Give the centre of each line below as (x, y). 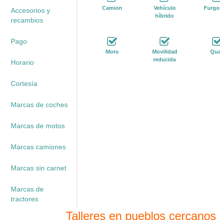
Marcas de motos (38, 126)
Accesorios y (30, 10)
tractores (24, 199)
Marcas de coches (39, 105)
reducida (165, 59)
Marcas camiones (38, 147)
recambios (27, 20)
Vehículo (165, 8)
